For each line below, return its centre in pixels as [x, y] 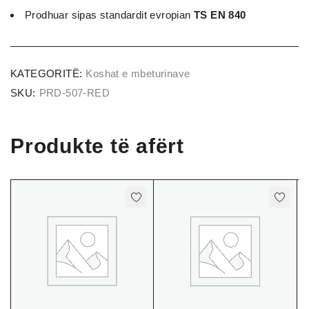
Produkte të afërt [97, 146]
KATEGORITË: [47, 73]
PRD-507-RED [74, 92]
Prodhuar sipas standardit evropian [109, 14]
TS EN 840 [220, 14]
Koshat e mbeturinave [138, 73]
